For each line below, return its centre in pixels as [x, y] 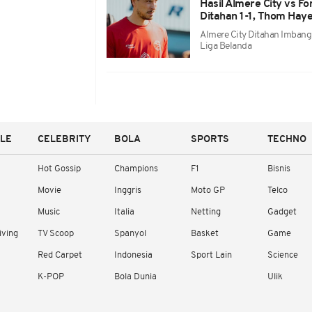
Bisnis [279, 169]
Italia [124, 212]
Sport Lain [211, 255]
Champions [136, 169]
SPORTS [210, 140]
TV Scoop [56, 234]
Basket [205, 234]
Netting [206, 212]
